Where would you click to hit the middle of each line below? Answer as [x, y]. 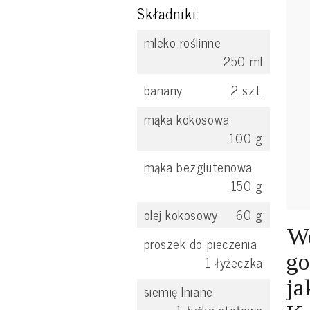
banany [163, 90]
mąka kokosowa [186, 119]
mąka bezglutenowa [198, 167]
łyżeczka [237, 262]
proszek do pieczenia [200, 244]
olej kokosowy [181, 215]
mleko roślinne [182, 42]
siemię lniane [178, 291]
